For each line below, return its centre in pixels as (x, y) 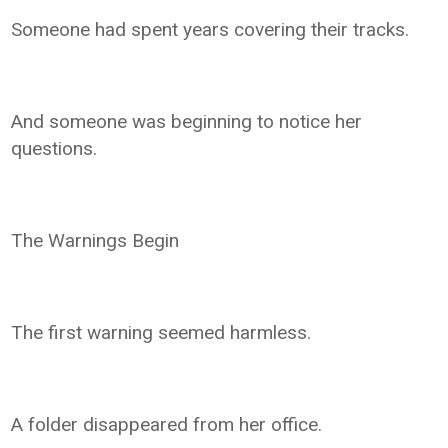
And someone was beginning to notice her (187, 121)
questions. (54, 148)
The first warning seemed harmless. (161, 332)
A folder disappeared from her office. (167, 424)
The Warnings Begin (95, 240)
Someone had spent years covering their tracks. (210, 29)
